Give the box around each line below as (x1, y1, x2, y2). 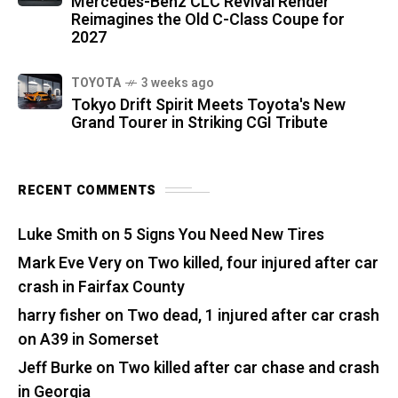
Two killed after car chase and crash (118, 355, 379, 380)
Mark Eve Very (18, 251, 122, 275)
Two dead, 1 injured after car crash (127, 303, 379, 328)
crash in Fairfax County (18, 275, 185, 299)
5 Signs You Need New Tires (123, 222, 324, 247)
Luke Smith (18, 222, 98, 247)
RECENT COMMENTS (18, 180, 156, 200)
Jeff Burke (18, 355, 92, 380)
